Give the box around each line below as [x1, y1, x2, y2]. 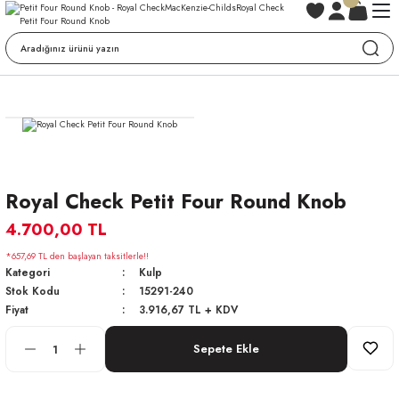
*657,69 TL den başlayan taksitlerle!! [5, 249, 149, 263]
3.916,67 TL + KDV [138, 302, 238, 317]
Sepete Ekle [193, 340, 259, 357]
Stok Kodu [5, 283, 60, 298]
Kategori [5, 265, 50, 280]
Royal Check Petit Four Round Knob [5, 187, 346, 216]
